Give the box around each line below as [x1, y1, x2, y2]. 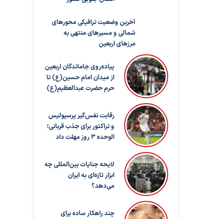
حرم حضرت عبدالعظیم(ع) [46, 84, 114, 94]
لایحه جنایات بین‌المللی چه [44, 160, 114, 170]
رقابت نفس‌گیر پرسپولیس [48, 111, 114, 121]
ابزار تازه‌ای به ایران [67, 171, 114, 181]
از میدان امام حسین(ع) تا [46, 73, 114, 83]
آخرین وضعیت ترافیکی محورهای [51, 18, 135, 28]
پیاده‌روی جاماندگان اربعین [44, 62, 114, 72]
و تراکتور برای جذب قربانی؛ [46, 122, 114, 132]
